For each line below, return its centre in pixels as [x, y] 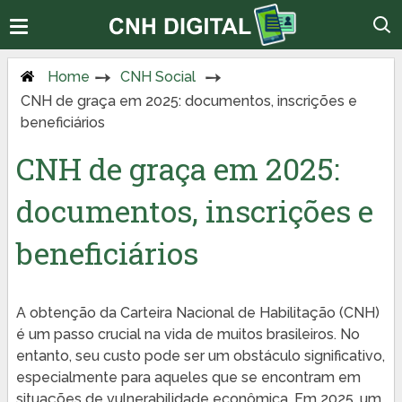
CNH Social [157, 76]
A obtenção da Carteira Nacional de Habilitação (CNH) [197, 312]
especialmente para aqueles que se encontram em [188, 377]
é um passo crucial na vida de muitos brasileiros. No [188, 334]
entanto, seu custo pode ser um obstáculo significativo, [200, 355]
